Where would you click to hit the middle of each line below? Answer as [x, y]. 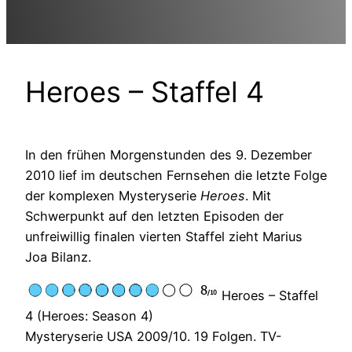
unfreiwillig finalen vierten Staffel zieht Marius [164, 237]
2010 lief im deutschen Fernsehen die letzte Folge [176, 176]
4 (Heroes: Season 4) [89, 316]
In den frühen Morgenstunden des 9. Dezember [169, 155]
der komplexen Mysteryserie [113, 196]
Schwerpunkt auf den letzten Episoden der [154, 216]
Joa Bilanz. [58, 257]
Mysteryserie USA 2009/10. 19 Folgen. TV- [154, 337]
